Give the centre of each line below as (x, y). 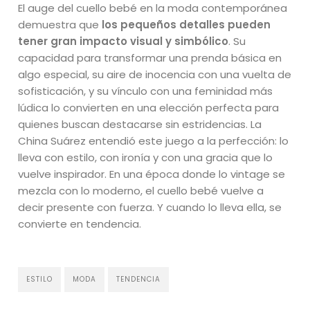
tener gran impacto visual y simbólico (124, 41)
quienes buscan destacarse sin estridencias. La (140, 124)
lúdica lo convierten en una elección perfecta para (149, 107)
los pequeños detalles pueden (186, 24)
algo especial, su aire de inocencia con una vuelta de (155, 74)
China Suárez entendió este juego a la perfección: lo (154, 140)
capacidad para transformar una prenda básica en (150, 57)
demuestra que (60, 24)
